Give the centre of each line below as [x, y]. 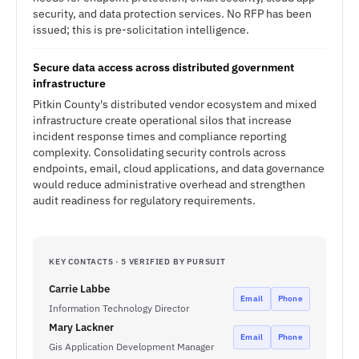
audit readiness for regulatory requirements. [144, 200]
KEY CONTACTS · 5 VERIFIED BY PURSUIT [137, 262]
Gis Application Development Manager [131, 347]
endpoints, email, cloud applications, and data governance [179, 168]
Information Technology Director [119, 308]
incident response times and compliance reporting [159, 136]
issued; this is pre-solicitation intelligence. [141, 30]
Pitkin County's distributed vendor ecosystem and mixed [175, 104]
